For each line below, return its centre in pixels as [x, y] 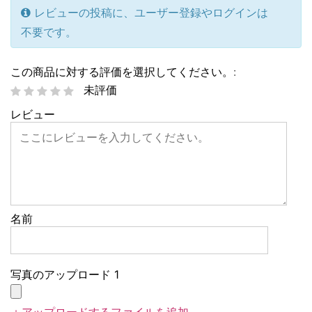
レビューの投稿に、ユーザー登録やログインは [149, 12]
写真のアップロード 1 [65, 274]
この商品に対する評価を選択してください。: [123, 71]
